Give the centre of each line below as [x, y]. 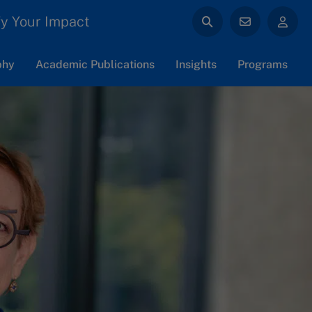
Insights [196, 64]
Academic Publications [95, 64]
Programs [263, 64]
